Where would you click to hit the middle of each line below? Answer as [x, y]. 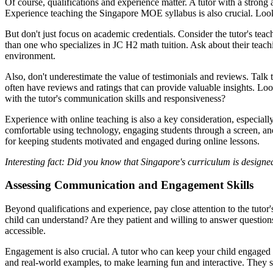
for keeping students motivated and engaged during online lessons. [132, 141]
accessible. [25, 231]
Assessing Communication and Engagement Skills [129, 185]
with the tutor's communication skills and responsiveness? [115, 98]
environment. [30, 55]
